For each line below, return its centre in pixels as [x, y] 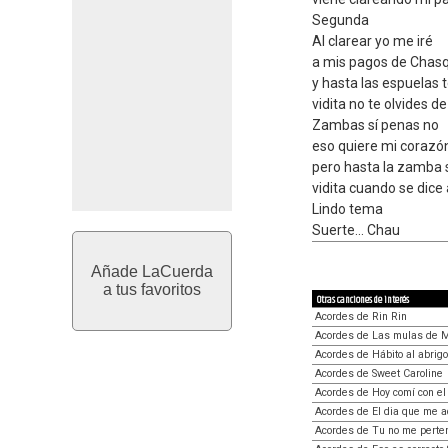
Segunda [340, 20]
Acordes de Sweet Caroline [379, 373]
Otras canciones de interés [363, 299]
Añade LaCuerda [152, 271]
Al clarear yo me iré [372, 41]
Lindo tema [347, 209]
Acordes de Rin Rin [361, 316]
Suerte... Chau [356, 230]
